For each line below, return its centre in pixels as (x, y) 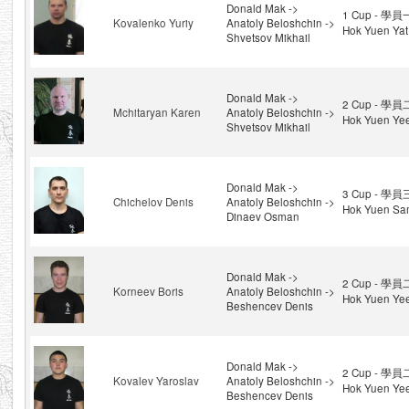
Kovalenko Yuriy (153, 23)
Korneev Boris (148, 291)
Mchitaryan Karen (157, 112)
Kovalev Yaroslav (156, 381)
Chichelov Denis (153, 202)
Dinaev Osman (262, 216)
